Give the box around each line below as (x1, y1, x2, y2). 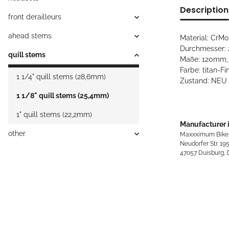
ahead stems (8, 32, 52, 40)
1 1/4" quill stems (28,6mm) (16, 73, 106, 81)
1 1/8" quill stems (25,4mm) (16, 91, 109, 100)
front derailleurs (8, 13, 61, 21)
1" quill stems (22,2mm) (16, 110, 92, 119)
